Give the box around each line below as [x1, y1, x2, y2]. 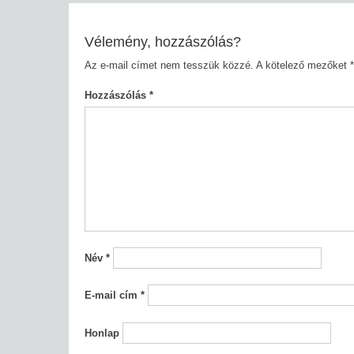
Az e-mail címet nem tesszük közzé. [84, 58, 254, 71]
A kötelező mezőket [255, 58, 350, 71]
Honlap [84, 326, 119, 339]
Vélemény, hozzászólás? [84, 33, 241, 50]
